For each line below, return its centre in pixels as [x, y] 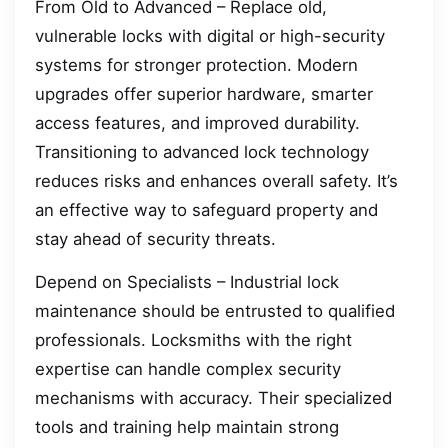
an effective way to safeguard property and [206, 209]
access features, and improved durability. [197, 122]
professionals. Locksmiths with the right [193, 340]
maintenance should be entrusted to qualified [215, 311]
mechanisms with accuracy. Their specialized [213, 398]
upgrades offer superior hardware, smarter [204, 93]
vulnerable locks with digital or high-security [210, 35]
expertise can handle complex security [188, 369]
